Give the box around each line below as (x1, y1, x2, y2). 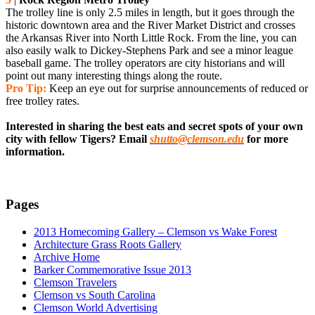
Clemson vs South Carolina (34, 288, 155, 301)
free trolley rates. (6, 95, 79, 108)
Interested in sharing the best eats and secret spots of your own (6, 120, 303, 133)
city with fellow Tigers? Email (6, 133, 150, 146)
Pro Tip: (6, 82, 46, 95)
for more (244, 133, 288, 146)
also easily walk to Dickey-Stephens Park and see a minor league (6, 44, 293, 57)
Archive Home (34, 250, 100, 263)
